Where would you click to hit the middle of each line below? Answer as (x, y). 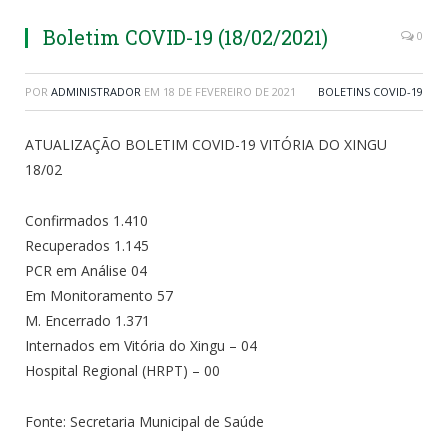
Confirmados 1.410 (86, 220)
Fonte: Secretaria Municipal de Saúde (144, 421)
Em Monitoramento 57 (99, 295)
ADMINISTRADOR (96, 91)
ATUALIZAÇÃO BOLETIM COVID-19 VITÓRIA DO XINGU (206, 144)
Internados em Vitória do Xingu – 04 (141, 345)
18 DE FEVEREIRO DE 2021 (229, 91)
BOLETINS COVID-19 (370, 91)
